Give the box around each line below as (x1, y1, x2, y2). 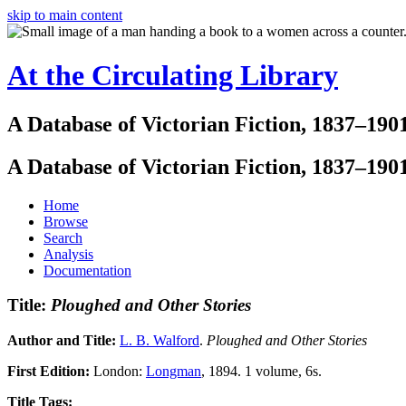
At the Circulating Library (7, 59, 338, 92)
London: (93, 363, 146, 380)
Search (43, 229, 82, 246)
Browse (43, 213, 88, 229)
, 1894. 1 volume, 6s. (201, 363, 322, 380)
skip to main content (7, 7, 122, 23)
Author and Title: (7, 333, 120, 349)
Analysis (43, 246, 93, 262)
